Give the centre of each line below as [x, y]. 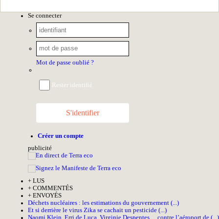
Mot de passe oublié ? [65, 63]
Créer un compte [61, 136]
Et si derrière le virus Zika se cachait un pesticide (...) [97, 210]
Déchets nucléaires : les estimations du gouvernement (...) [103, 203]
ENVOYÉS [46, 196]
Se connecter [45, 15]
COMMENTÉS [52, 188]
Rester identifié [72, 85]
